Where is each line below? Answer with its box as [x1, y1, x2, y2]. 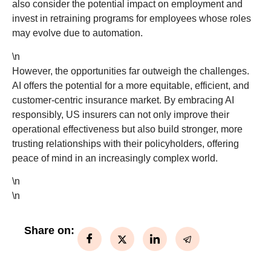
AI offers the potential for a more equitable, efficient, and [12, 80, 249, 91]
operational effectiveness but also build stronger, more [12, 123, 243, 134]
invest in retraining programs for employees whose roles [12, 13, 251, 24]
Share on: [24, 224, 74, 237]
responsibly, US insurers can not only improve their [12, 109, 229, 120]
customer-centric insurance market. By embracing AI [12, 94, 234, 105]
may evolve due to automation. [12, 28, 143, 39]
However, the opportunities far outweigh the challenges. [12, 65, 249, 76]
